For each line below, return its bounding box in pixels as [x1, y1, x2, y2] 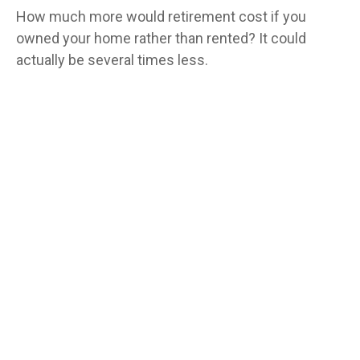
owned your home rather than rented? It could [16, 29, 306, 47]
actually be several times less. [16, 51, 208, 68]
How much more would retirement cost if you [16, 7, 306, 25]
